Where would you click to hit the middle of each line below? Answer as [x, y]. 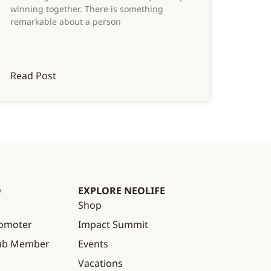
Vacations [101, 263]
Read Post [33, 75]
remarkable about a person [65, 21]
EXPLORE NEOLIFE [122, 190]
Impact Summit [113, 224]
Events [93, 243]
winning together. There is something [87, 8]
